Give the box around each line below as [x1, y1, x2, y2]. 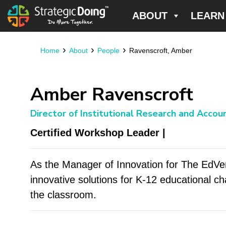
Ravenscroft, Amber [129, 46, 192, 54]
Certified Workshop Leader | [30, 127, 165, 138]
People [97, 46, 120, 54]
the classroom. [30, 189, 96, 200]
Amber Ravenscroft [30, 82, 193, 107]
